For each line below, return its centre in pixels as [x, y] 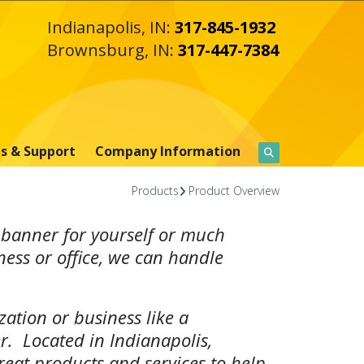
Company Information [167, 151]
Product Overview [234, 191]
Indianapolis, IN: [110, 27]
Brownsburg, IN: [112, 50]
